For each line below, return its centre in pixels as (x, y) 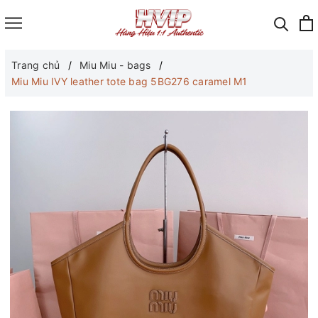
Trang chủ (36, 65)
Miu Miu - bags (115, 65)
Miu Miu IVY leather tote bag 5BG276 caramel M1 (130, 81)
